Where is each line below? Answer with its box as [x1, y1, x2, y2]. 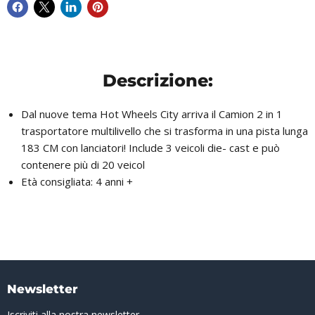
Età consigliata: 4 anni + [21, 174, 133, 189]
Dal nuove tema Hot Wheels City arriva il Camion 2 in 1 [21, 107, 283, 122]
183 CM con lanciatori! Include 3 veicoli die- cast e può [21, 141, 280, 155]
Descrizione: [102, 70, 213, 91]
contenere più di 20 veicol [21, 157, 145, 172]
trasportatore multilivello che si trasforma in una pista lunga [21, 124, 308, 139]
